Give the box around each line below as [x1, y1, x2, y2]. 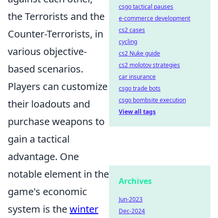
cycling [119, 37, 137, 46]
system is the [8, 202, 70, 216]
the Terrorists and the [8, 10, 105, 23]
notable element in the [8, 167, 109, 181]
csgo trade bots [119, 84, 161, 92]
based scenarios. [8, 62, 83, 75]
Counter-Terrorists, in [8, 27, 103, 40]
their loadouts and [8, 97, 90, 110]
